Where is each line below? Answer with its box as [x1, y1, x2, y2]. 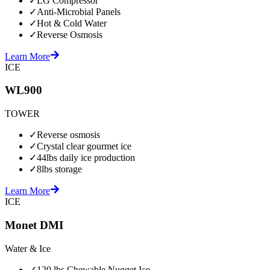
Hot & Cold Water [37, 17, 107, 28]
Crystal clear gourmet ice [37, 141, 131, 152]
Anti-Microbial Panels [37, 6, 121, 17]
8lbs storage [37, 164, 82, 175]
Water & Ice [5, 243, 51, 254]
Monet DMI [5, 218, 63, 231]
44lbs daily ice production [37, 152, 135, 163]
